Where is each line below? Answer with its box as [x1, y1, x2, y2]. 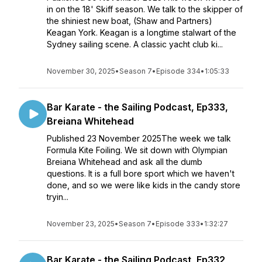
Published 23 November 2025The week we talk [47, 133, 231, 143]
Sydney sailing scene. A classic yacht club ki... [47, 39, 223, 49]
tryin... [47, 192, 68, 202]
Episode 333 [156, 219, 200, 228]
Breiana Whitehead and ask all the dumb [47, 157, 202, 167]
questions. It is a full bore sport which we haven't [47, 168, 235, 178]
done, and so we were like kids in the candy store [47, 180, 240, 190]
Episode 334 [156, 67, 201, 75]
